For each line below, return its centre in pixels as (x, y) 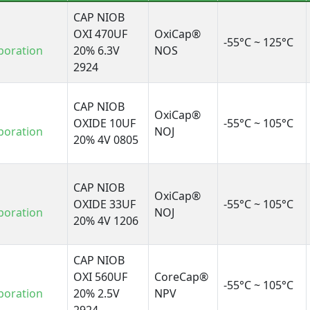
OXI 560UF (101, 277)
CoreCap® (182, 277)
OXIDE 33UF (105, 204)
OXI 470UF (101, 34)
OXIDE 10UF (105, 124)
